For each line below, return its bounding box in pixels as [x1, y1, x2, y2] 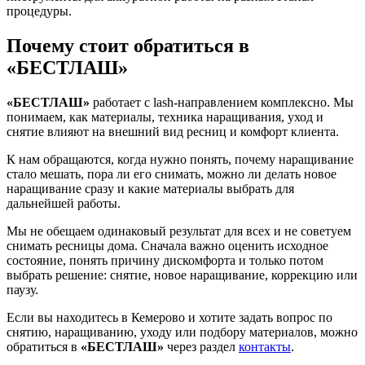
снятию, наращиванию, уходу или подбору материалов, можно [7, 324, 358, 339]
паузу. [7, 282, 38, 297]
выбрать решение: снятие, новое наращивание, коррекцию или [7, 267, 358, 282]
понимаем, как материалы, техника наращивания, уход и [7, 109, 323, 124]
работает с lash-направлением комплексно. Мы [90, 95, 354, 109]
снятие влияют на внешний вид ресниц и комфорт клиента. [7, 124, 339, 139]
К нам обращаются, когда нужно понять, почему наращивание [7, 152, 354, 166]
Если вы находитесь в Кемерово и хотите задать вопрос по [7, 310, 332, 324]
